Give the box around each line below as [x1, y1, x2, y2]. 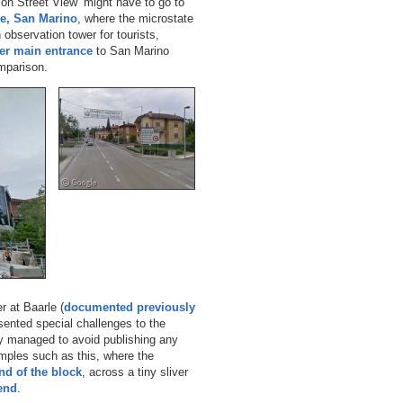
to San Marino [93, 43, 169, 58]
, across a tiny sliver [82, 364, 188, 379]
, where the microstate [77, 11, 193, 25]
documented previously [64, 300, 195, 314]
